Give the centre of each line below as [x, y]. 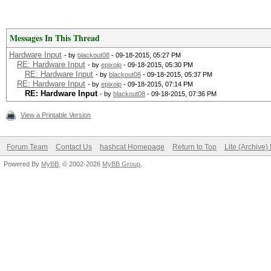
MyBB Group [121, 164]
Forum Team [27, 147]
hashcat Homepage [132, 147]
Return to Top [194, 147]
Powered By [22, 164]
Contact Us [74, 147]
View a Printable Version [56, 115]
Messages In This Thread [55, 38]
